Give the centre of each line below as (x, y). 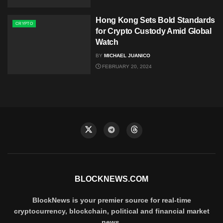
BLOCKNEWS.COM (111, 179)
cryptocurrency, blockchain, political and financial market (111, 211)
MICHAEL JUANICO (127, 55)
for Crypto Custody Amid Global (154, 31)
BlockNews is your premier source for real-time (111, 200)
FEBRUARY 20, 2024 (126, 66)
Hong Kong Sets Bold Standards (155, 20)
